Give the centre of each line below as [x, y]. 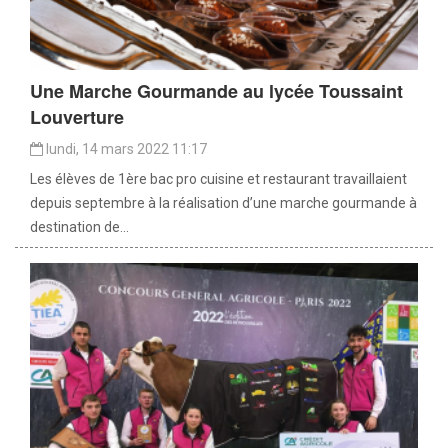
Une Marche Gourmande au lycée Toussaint [216, 90]
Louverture [77, 116]
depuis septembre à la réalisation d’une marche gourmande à [223, 202]
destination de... [79, 226]
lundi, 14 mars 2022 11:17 [125, 148]
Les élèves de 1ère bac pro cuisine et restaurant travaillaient [218, 178]
